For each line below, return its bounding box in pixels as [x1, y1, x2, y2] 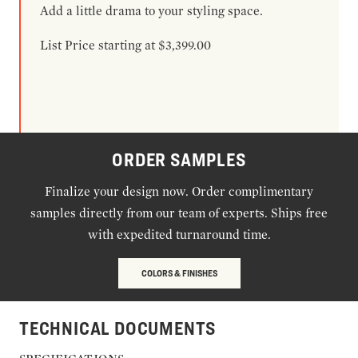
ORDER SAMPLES [112, 148, 246, 171]
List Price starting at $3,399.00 [40, 37, 211, 53]
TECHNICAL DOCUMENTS [19, 316, 217, 340]
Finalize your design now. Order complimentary [45, 183, 313, 199]
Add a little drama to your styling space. [40, 2, 263, 18]
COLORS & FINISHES [141, 266, 217, 279]
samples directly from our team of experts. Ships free [30, 205, 328, 221]
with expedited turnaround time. [87, 226, 271, 242]
